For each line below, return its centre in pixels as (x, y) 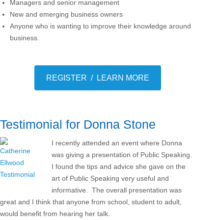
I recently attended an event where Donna (117, 143)
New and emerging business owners (66, 14)
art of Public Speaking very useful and (110, 178)
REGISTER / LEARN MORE (98, 78)
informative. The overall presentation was (117, 190)
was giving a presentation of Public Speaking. (123, 155)
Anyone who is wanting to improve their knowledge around (100, 26)
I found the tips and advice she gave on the (119, 166)
